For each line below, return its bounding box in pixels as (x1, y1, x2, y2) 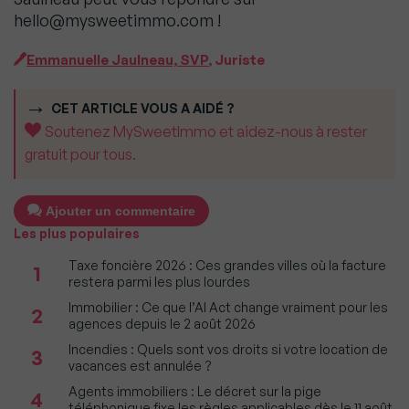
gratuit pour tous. (25, 145, 136, 163)
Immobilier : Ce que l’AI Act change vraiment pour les (68, 299, 388, 315)
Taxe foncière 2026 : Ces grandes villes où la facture (68, 257, 386, 273)
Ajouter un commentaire (46, 204, 195, 218)
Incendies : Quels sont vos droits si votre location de (68, 341, 388, 357)
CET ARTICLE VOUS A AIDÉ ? (51, 100, 235, 116)
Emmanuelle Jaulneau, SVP (26, 51, 208, 68)
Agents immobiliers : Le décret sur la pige (68, 383, 321, 399)
